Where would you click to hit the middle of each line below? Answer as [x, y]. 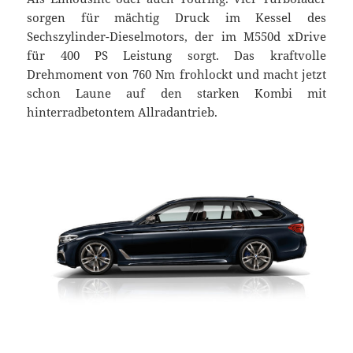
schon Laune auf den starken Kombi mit [176, 93]
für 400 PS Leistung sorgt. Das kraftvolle [176, 55]
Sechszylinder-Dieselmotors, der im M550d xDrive [176, 36]
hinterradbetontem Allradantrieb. [123, 111]
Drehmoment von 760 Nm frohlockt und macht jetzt [176, 74]
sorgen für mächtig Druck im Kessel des [176, 17]
